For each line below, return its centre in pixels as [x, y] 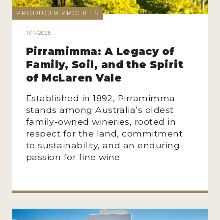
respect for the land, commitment [104, 133]
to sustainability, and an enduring [103, 145]
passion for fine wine [73, 157]
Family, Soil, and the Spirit [105, 64]
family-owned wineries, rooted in [101, 121]
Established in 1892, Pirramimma [100, 98]
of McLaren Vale [74, 78]
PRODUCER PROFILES [58, 13]
